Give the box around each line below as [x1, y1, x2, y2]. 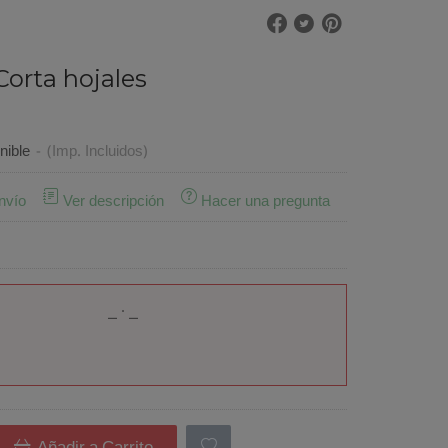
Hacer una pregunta [201, 188, 331, 215]
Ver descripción [62, 188, 164, 215]
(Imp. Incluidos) [46, 139, 148, 166]
